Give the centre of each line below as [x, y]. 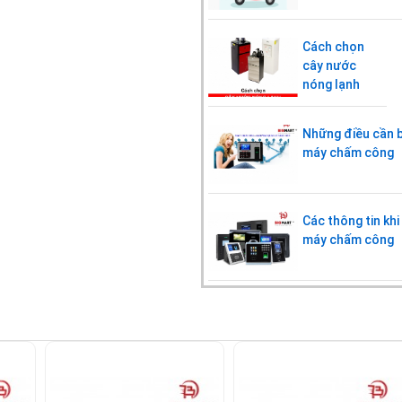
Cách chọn [333, 47]
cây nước [329, 66]
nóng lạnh [331, 85]
